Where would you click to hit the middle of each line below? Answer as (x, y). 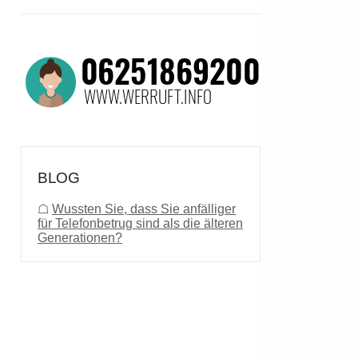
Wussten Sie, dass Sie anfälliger (144, 209)
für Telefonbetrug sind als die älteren (140, 223)
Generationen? (80, 238)
